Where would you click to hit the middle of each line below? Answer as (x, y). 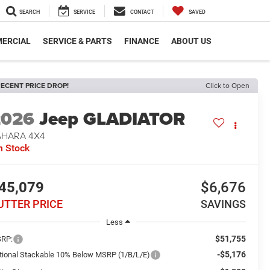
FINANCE (142, 41)
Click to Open (228, 85)
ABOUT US (191, 41)
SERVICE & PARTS (77, 41)
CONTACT (142, 12)
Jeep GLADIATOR (112, 119)
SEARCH (30, 12)
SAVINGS (223, 204)
